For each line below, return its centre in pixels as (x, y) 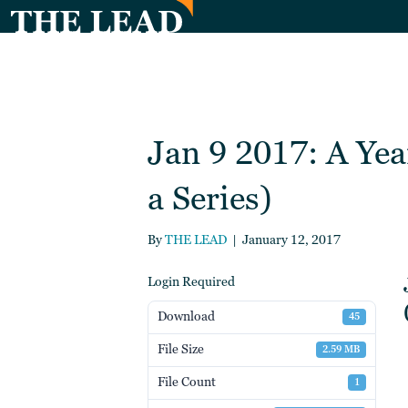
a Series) (210, 199)
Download (186, 317)
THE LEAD (196, 240)
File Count (187, 382)
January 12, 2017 (291, 240)
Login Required (191, 281)
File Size (181, 350)
